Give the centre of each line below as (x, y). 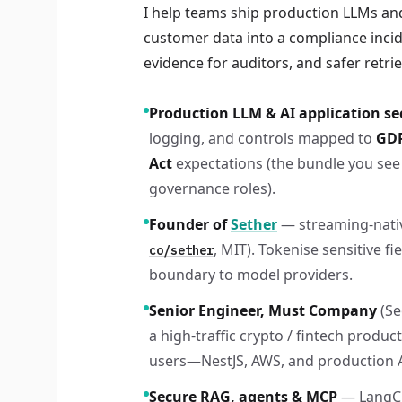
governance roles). (212, 188)
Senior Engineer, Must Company (263, 310)
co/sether (181, 250)
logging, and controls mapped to (261, 138)
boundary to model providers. (251, 275)
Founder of (188, 224)
